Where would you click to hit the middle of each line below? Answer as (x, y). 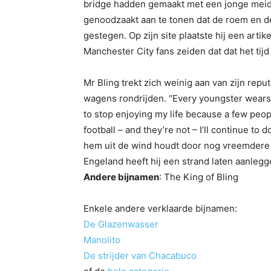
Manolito (102, 240)
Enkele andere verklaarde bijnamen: (160, 209)
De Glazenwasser (121, 224)
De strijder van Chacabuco (140, 256)
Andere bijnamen (121, 177)
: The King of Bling (199, 177)
